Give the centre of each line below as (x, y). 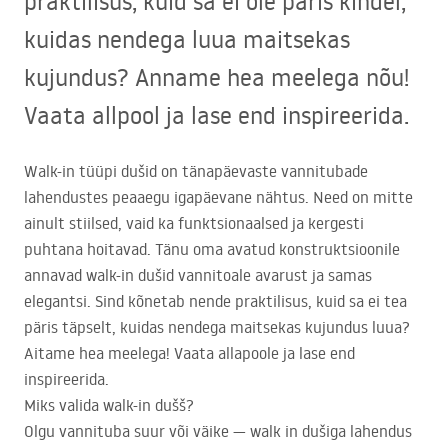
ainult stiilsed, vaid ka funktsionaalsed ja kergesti (194, 223)
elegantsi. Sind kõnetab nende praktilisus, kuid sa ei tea (215, 301)
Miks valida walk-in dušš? (109, 405)
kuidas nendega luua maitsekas (187, 39)
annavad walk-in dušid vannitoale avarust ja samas (198, 275)
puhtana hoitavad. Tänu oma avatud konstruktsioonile (212, 249)
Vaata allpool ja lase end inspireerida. (216, 115)
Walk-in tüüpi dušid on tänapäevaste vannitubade (196, 171)
